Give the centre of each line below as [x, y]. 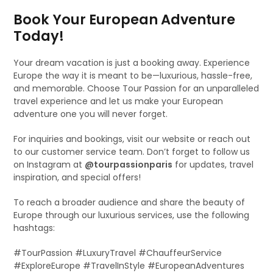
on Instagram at [49, 164]
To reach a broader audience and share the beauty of [129, 202]
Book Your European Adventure [125, 19]
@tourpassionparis [129, 164]
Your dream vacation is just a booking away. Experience [132, 62]
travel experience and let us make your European [119, 101]
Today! [39, 36]
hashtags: [34, 228]
